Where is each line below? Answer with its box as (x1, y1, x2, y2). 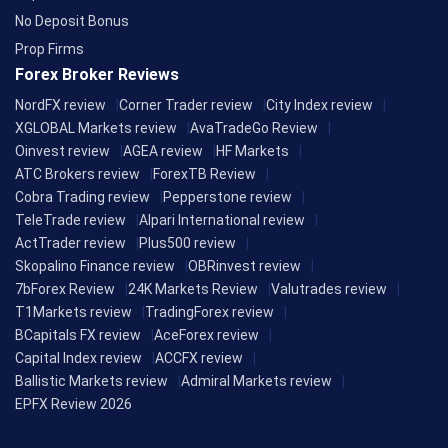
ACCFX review (155, 350, 243, 367)
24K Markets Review (128, 281, 258, 298)
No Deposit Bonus (15, 13, 129, 30)
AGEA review (123, 143, 203, 160)
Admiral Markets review (181, 373, 332, 390)
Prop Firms (15, 41, 84, 58)
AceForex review (154, 327, 259, 344)
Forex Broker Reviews (15, 65, 179, 85)
